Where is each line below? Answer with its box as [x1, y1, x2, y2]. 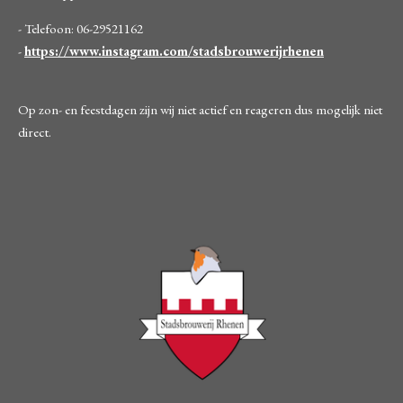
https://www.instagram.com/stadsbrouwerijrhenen [24, 42, 324, 60]
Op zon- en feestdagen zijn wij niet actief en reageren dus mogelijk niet [18, 101, 382, 119]
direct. [18, 123, 51, 141]
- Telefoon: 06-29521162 [18, 20, 146, 38]
